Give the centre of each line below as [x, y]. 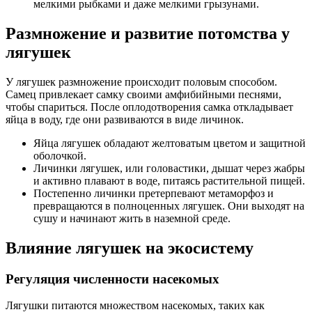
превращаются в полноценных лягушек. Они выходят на [169, 205]
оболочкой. [60, 155]
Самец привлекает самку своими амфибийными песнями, [143, 94]
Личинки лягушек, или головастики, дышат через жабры [169, 168]
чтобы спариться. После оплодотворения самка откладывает [149, 107]
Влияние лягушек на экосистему [130, 248]
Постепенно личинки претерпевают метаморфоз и [154, 193]
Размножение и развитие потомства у [148, 33]
